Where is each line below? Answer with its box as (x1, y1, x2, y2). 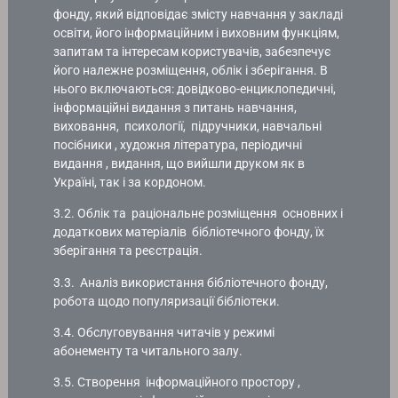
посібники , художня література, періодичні (53, 138, 303, 153)
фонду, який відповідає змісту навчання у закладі (53, 7, 344, 22)
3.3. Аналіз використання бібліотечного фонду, (53, 275, 329, 290)
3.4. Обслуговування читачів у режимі (53, 324, 275, 339)
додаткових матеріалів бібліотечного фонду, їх (53, 225, 325, 240)
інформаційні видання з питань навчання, (53, 100, 298, 115)
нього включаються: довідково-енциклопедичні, (53, 82, 337, 97)
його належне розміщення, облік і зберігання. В (53, 63, 329, 78)
